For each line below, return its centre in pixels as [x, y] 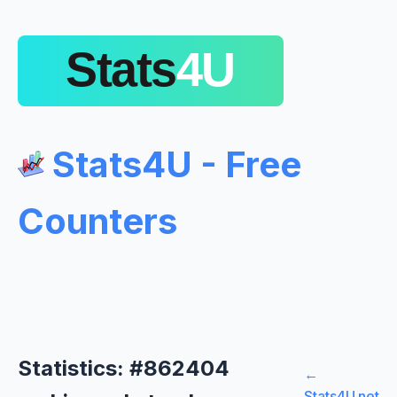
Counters [97, 221]
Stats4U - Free [173, 164]
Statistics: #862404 [124, 368]
